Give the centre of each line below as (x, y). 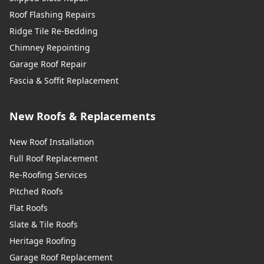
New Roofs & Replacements (82, 116)
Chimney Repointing (50, 47)
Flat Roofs (29, 207)
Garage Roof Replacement (61, 257)
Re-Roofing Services (48, 174)
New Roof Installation (52, 141)
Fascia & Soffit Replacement (64, 80)
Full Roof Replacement (54, 158)
